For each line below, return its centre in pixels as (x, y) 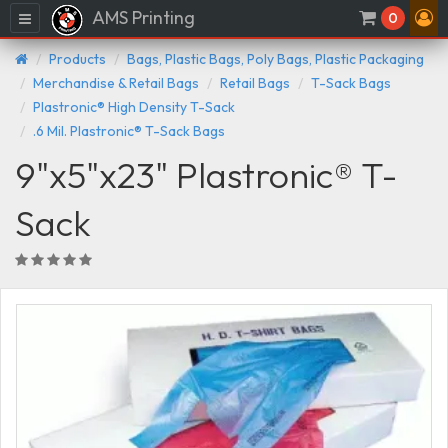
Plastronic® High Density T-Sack (134, 106)
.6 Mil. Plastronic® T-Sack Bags (129, 130)
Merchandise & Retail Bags (116, 82)
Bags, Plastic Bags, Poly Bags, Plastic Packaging (275, 58)
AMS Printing (142, 17)
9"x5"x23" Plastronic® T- (206, 174)
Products (77, 58)
